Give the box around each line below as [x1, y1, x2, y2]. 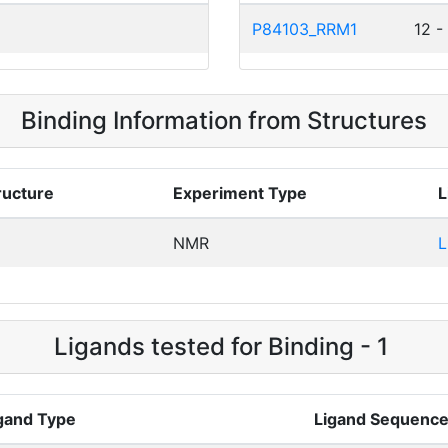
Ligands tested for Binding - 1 [54, 332, 394, 361]
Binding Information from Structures [21, 106, 427, 135]
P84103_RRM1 [252, 19, 357, 39]
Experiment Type [173, 183, 307, 203]
